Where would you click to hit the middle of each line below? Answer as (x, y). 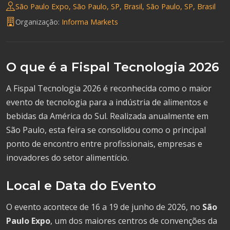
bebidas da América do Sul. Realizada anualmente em (107, 116)
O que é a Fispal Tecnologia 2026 (113, 67)
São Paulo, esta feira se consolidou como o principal (106, 130)
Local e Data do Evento (81, 186)
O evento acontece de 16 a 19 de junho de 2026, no (104, 207)
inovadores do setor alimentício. (68, 158)
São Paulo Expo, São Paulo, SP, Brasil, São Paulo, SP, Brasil (116, 6)
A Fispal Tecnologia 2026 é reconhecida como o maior (109, 88)
